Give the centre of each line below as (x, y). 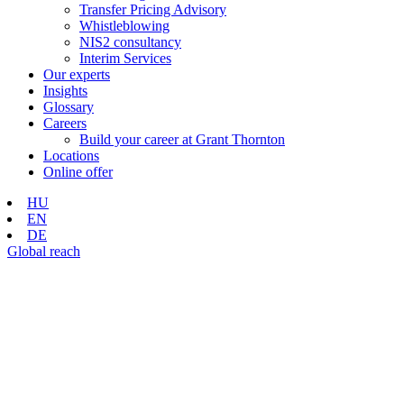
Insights (65, 90)
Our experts (77, 74)
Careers (65, 123)
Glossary (69, 106)
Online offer (78, 171)
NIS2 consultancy (130, 41)
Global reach (44, 251)
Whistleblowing (124, 25)
